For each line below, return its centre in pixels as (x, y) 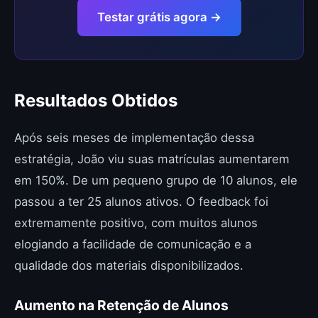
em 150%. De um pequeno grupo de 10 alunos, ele (156, 180)
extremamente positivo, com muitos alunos (136, 223)
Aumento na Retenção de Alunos (121, 305)
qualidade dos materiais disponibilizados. (129, 265)
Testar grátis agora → (159, 17)
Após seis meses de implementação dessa (134, 138)
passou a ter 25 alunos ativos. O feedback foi (141, 202)
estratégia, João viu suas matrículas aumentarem (152, 159)
